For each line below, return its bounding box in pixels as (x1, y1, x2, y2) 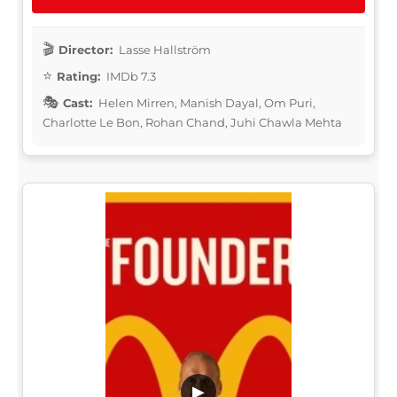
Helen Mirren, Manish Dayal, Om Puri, (96, 95, 315, 110)
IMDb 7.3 (104, 68, 156, 83)
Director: (58, 42, 113, 57)
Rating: (57, 68, 100, 83)
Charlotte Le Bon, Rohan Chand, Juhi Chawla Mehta (43, 114, 342, 129)
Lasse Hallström (116, 42, 211, 57)
